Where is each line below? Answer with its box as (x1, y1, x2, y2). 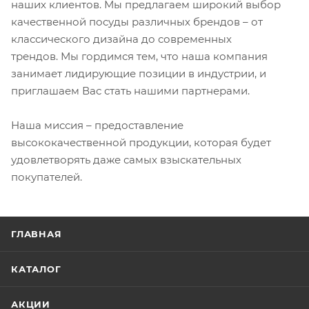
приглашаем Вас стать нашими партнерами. (11, 84, 250, 97)
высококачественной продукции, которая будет (11, 136, 271, 149)
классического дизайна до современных (11, 32, 232, 46)
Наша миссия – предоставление (11, 119, 183, 132)
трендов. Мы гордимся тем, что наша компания (11, 50, 268, 63)
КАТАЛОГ (11, 263, 61, 275)
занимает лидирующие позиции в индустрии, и (11, 67, 266, 80)
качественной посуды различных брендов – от (11, 15, 263, 28)
